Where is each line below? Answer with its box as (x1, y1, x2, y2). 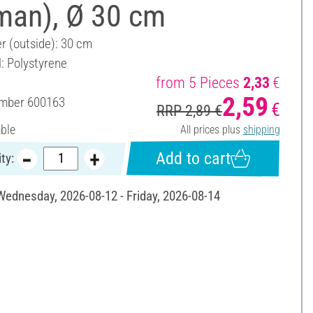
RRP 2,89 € (156, 101, 222, 119)
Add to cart (155, 148, 231, 168)
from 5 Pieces (155, 73, 240, 92)
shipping (242, 122, 280, 136)
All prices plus (180, 122, 243, 136)
